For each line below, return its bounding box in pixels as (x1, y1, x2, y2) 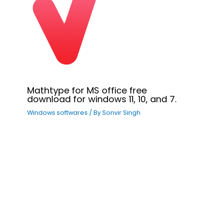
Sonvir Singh (102, 108, 141, 117)
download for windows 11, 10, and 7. (27, 93, 177, 105)
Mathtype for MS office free (27, 84, 147, 96)
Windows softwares (27, 108, 88, 117)
